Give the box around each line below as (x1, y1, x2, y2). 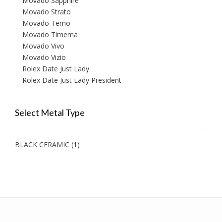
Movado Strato (22, 7, 71, 17)
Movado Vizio (22, 53, 66, 62)
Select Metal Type (15, 107, 85, 118)
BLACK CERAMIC (15, 140, 69, 150)
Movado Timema (22, 30, 78, 40)
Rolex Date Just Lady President (22, 75, 121, 85)
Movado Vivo (22, 41, 64, 51)
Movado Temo (22, 18, 70, 28)
